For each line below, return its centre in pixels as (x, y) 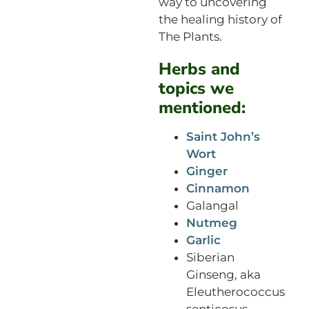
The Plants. (190, 36)
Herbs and (199, 69)
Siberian (210, 257)
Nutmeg (211, 222)
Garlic (203, 240)
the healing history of (220, 19)
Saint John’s (223, 136)
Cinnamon (218, 188)
